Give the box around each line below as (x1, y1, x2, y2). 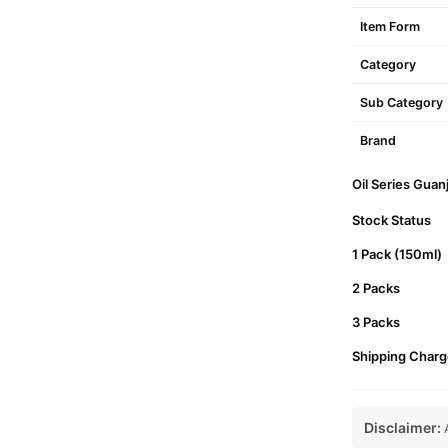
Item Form (359, 19, 420, 34)
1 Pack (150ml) (351, 246, 442, 262)
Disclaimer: (363, 419, 441, 436)
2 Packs (351, 280, 400, 296)
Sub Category (359, 95, 443, 110)
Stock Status (351, 212, 431, 228)
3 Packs (351, 314, 400, 330)
